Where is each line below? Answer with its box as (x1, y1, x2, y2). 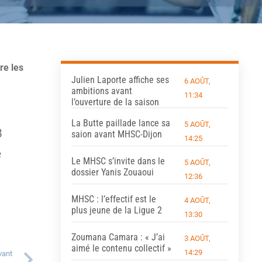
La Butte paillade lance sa (71, 117, 170, 129)
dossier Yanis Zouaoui (71, 166, 154, 178)
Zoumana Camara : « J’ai (71, 231, 165, 243)
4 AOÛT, (184, 195, 211, 205)
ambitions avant (71, 85, 132, 96)
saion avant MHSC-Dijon (71, 128, 162, 140)
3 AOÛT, (184, 233, 211, 243)
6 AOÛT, (184, 76, 211, 85)
